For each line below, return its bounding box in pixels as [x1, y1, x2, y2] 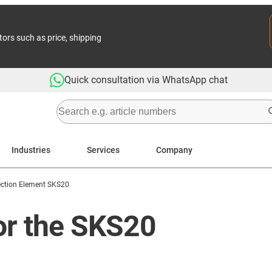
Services [87, 144, 120, 155]
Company [156, 144, 192, 155]
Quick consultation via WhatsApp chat [64, 74, 228, 86]
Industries [12, 144, 50, 155]
